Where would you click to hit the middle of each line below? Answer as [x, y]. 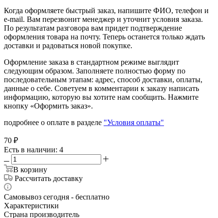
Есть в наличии [30, 149]
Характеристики [31, 205]
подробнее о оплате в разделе [54, 122]
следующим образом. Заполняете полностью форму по [95, 71]
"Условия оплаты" [134, 122]
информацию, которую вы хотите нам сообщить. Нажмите [101, 97]
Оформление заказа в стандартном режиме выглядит [91, 62]
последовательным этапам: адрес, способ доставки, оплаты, [103, 79]
